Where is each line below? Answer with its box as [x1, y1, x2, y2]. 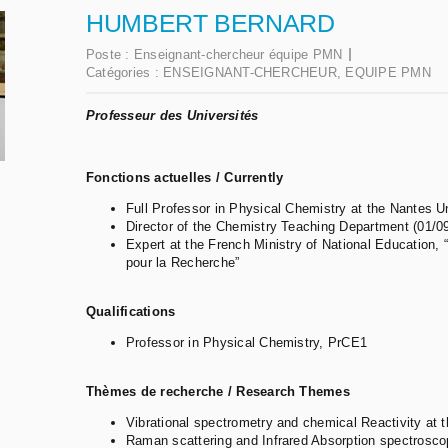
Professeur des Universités [86, 108, 259, 124]
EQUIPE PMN [345, 65, 431, 81]
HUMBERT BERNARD [86, 9, 335, 38]
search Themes [252, 384, 350, 400]
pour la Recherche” [126, 255, 240, 271]
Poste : [86, 47, 134, 63]
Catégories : [86, 65, 164, 81]
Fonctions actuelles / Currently [86, 170, 284, 186]
